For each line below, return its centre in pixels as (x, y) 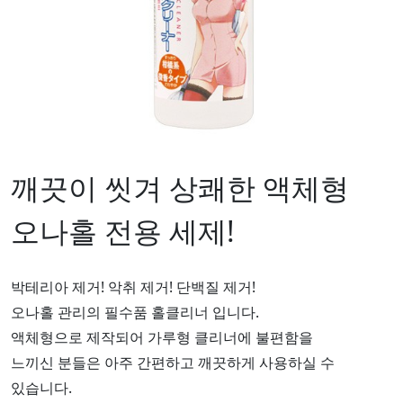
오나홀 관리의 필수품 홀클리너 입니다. (135, 312)
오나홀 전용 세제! (123, 230)
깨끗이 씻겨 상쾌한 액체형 (180, 187)
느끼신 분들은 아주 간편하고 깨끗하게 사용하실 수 (173, 362)
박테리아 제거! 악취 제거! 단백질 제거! (133, 287)
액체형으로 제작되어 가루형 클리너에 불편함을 (162, 337)
